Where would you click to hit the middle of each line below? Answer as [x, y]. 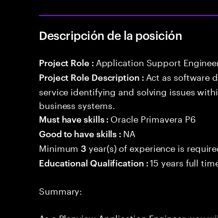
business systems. [77, 104]
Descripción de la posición [111, 35]
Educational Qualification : [95, 162]
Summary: [61, 190]
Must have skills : [75, 118]
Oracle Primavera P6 [153, 118]
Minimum [60, 147]
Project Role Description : [92, 77]
